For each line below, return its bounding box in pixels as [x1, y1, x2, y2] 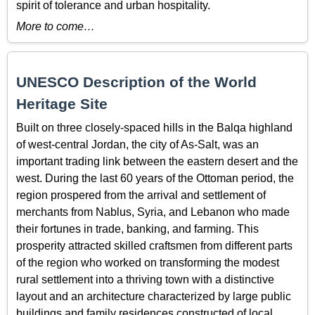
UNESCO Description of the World [16, 74, 257, 91]
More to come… [16, 20, 95, 33]
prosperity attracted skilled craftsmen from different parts [16, 239, 292, 252]
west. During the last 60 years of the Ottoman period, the [16, 172, 294, 184]
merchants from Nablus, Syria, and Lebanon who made [16, 205, 290, 218]
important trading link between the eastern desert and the [16, 155, 298, 167]
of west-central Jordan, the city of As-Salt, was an [16, 138, 259, 150]
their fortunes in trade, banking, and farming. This [16, 222, 259, 235]
